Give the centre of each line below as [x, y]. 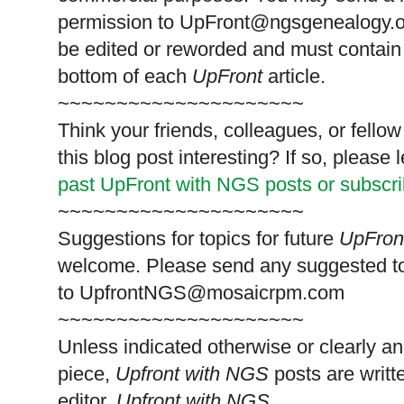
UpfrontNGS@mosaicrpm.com [212, 293]
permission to [116, 23]
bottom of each [125, 77]
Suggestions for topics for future [196, 239]
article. [294, 77]
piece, [84, 374]
